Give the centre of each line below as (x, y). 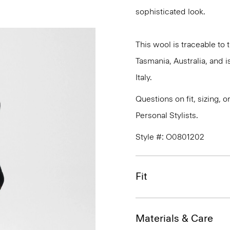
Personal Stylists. (167, 115)
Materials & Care (174, 218)
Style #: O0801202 (170, 137)
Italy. (144, 77)
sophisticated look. (170, 12)
